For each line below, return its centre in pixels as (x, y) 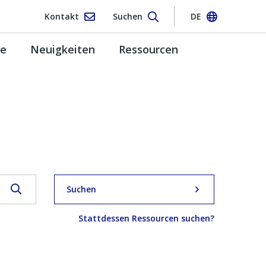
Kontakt (61, 16)
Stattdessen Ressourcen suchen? (146, 218)
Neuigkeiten (63, 49)
